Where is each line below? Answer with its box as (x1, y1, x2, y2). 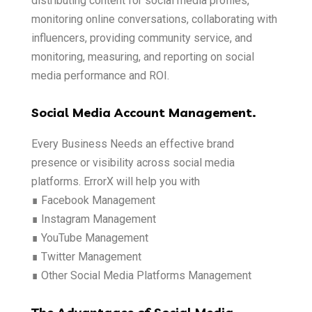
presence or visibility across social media (31, 156, 235, 169)
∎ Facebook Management (31, 194, 155, 207)
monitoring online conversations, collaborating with (31, 13, 277, 26)
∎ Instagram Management (31, 212, 156, 226)
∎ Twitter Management (31, 250, 141, 263)
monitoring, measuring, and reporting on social (31, 50, 254, 63)
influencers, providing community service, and (31, 31, 252, 45)
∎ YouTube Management (31, 231, 148, 244)
